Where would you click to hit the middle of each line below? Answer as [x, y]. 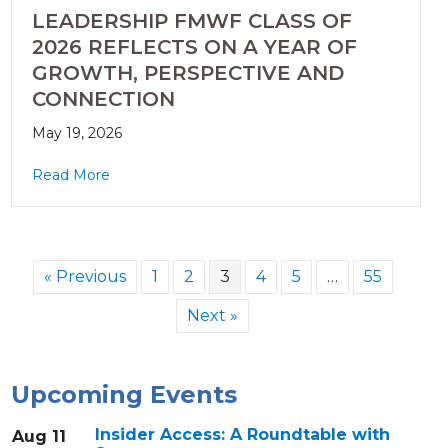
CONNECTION [103, 99]
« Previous [84, 277]
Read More [70, 175]
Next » [213, 316]
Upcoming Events [123, 395]
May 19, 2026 [76, 133]
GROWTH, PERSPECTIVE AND [187, 73]
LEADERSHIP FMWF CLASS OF [191, 21]
